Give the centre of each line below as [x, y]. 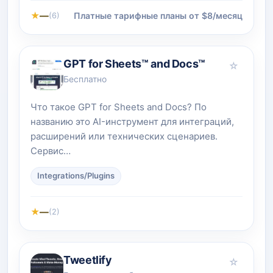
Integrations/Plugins [76, 176]
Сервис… [51, 151]
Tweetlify [87, 260]
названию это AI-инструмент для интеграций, [132, 121]
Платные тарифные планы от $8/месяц [158, 16]
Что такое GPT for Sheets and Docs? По [119, 107]
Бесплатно [85, 79]
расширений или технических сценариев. [124, 136]
